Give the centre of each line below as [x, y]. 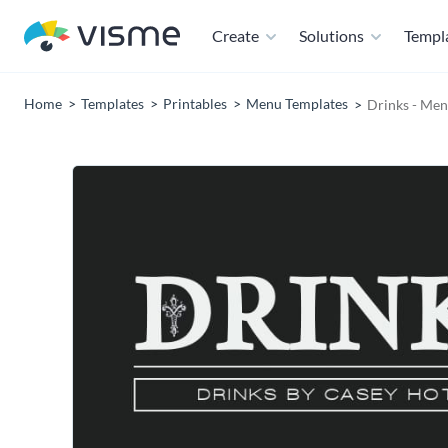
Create [235, 35]
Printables [195, 103]
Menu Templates [297, 103]
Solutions [331, 35]
